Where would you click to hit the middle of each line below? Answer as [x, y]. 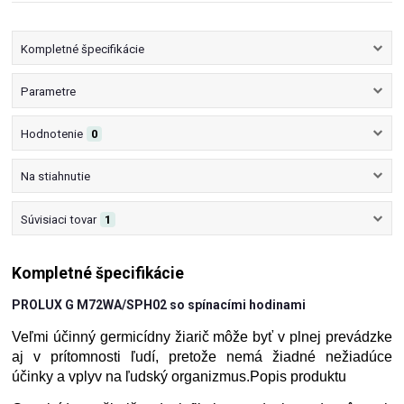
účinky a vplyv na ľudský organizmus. [131, 377]
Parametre [48, 91]
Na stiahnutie [55, 177]
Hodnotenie [51, 134]
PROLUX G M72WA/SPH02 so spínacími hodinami [159, 305]
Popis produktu [298, 377]
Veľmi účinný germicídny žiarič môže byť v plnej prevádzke [202, 337]
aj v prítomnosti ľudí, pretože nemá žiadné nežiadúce [202, 357]
